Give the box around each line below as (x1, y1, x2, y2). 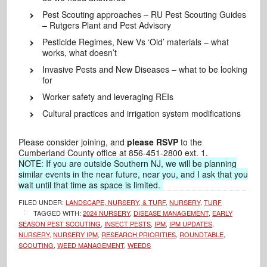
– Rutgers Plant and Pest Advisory (42, 19, 172, 31)
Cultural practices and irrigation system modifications (42, 107, 241, 119)
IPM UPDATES (169, 219, 213, 228)
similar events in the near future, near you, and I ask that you (18, 168, 249, 180)
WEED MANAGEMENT (57, 240, 125, 250)
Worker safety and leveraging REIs (42, 91, 174, 103)
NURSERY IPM (53, 229, 98, 239)
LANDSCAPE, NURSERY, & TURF (66, 197, 166, 207)
